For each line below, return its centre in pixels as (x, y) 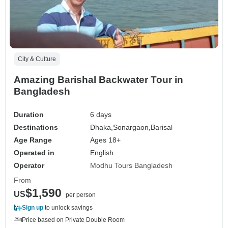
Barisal (162, 127)
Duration (29, 115)
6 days (101, 115)
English (102, 153)
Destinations (36, 127)
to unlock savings (68, 208)
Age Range (33, 140)
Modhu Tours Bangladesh (132, 166)
